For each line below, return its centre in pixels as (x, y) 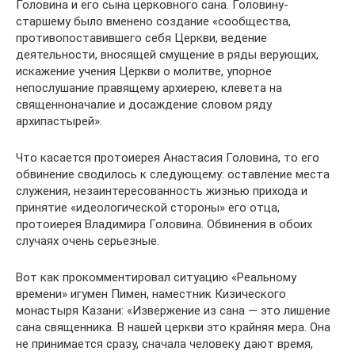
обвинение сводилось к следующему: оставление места (173, 174)
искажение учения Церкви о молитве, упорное (144, 71)
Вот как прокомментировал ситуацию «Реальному (156, 277)
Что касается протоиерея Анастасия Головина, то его (168, 158)
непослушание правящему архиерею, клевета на (149, 88)
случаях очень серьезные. (88, 241)
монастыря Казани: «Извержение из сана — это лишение (173, 311)
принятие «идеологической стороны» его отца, (148, 208)
